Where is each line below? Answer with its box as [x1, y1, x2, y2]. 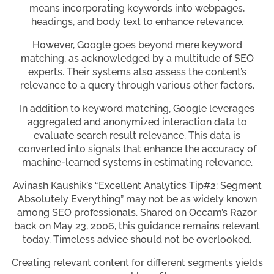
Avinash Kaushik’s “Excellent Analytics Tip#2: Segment [12, 180, 262, 192]
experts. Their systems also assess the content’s [28, 66, 246, 78]
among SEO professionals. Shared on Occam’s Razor [17, 207, 257, 219]
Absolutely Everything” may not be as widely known [17, 193, 257, 206]
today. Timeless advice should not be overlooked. [23, 234, 251, 246]
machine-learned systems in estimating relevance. [21, 157, 253, 169]
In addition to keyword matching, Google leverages [20, 103, 254, 115]
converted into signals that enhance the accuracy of [18, 143, 256, 155]
